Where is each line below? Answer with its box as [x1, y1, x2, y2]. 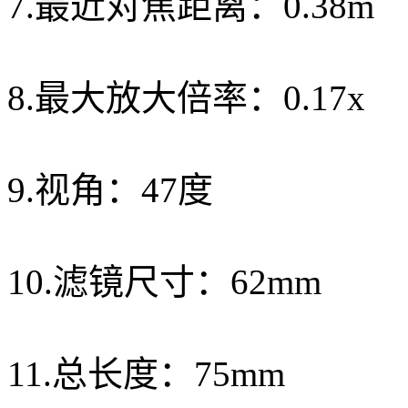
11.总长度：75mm [7, 353, 285, 393]
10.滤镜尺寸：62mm [7, 261, 321, 301]
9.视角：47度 [7, 169, 213, 209]
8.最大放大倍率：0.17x [7, 77, 365, 117]
